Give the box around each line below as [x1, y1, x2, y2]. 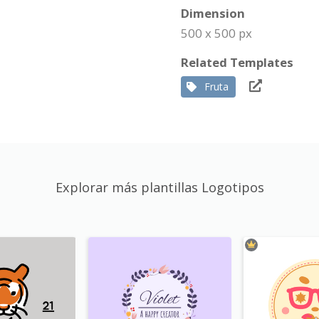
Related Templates [181, 54, 293, 70]
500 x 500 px [181, 25, 252, 41]
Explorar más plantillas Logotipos [55, 179, 264, 196]
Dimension [181, 5, 245, 21]
